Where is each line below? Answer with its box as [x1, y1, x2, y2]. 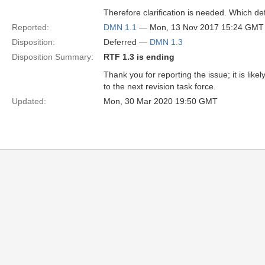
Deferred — [104, 37, 150, 47]
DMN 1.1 [104, 22, 137, 32]
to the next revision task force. [104, 82, 216, 91]
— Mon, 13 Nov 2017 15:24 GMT [137, 22, 264, 32]
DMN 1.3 [150, 37, 183, 47]
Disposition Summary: [12, 52, 93, 62]
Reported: [12, 22, 49, 32]
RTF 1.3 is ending [104, 52, 174, 62]
